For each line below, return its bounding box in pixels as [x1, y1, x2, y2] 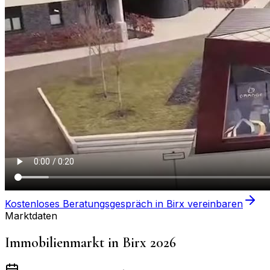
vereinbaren [184, 197, 243, 210]
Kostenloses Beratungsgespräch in [5, 197, 166, 210]
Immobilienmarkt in [5, 233, 122, 251]
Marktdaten [5, 209, 57, 222]
